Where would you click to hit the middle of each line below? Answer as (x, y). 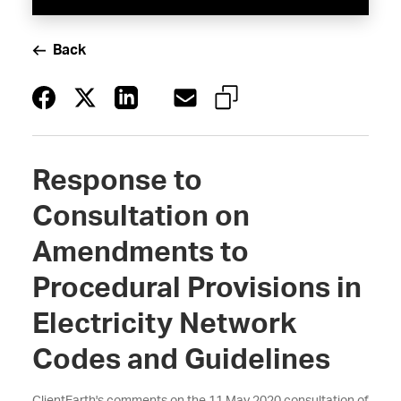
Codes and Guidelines (181, 360)
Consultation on (141, 217)
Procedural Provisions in (196, 288)
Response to (117, 181)
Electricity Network (164, 324)
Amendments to (140, 252)
